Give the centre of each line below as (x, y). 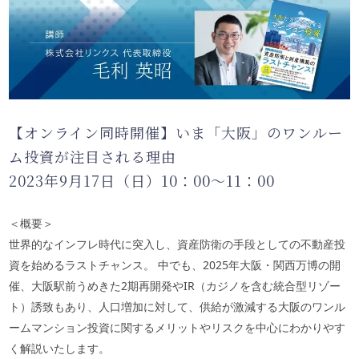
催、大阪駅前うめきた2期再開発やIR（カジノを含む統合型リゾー (175, 286)
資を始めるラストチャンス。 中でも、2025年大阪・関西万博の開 (175, 265)
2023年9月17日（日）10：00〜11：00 (142, 181)
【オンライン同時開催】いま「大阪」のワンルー (176, 133)
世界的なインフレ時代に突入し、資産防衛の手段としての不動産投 (177, 244)
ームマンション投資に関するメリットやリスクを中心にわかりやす (177, 328)
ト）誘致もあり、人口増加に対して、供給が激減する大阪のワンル (177, 307)
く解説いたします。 (59, 349)
